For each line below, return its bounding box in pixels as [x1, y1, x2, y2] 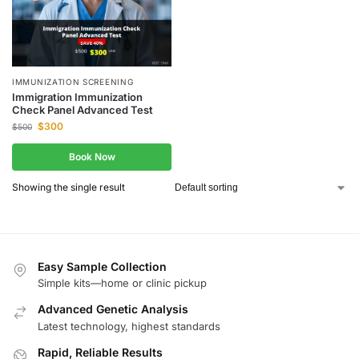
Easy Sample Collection [38, 260, 167, 273]
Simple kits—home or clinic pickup [38, 276, 207, 290]
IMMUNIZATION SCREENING [12, 77, 134, 87]
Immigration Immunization [12, 91, 143, 103]
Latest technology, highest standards [38, 319, 220, 333]
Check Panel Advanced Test [12, 103, 153, 116]
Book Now [68, 151, 115, 163]
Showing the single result [12, 181, 125, 193]
